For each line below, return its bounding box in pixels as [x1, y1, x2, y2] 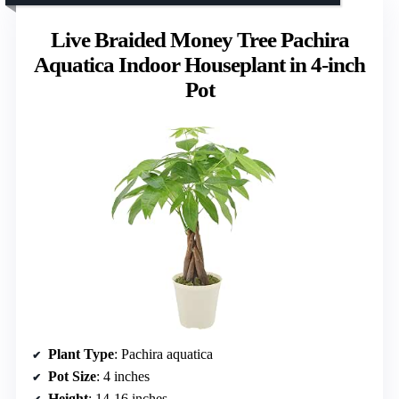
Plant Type [48, 346, 114, 362]
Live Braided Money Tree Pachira [50, 27, 349, 52]
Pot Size [48, 369, 96, 385]
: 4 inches [96, 369, 150, 385]
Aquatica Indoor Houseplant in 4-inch [34, 52, 365, 77]
